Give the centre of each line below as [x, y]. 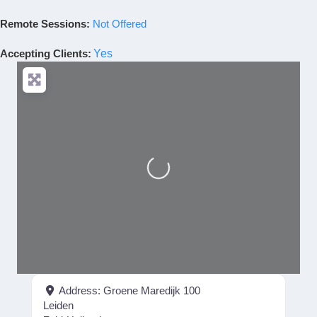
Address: [81, 290]
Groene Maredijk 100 [151, 290]
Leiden [58, 305]
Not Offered [120, 23]
